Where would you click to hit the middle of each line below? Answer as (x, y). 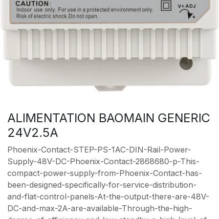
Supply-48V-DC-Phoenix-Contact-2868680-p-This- (103, 162)
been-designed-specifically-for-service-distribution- (102, 185)
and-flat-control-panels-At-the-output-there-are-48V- (108, 197)
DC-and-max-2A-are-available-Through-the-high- (100, 208)
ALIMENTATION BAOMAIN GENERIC (109, 118)
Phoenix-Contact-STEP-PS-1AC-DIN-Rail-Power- (99, 150)
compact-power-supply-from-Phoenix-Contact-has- (105, 173)
